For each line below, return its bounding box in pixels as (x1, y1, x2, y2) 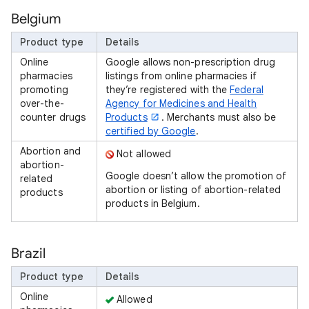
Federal (230, 83, 263, 96)
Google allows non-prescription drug (106, 56, 275, 68)
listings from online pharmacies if (106, 70, 257, 82)
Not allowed (114, 148, 171, 160)
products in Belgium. (106, 197, 200, 210)
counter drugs (20, 111, 86, 123)
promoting (20, 83, 68, 96)
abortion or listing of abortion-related (106, 183, 281, 196)
